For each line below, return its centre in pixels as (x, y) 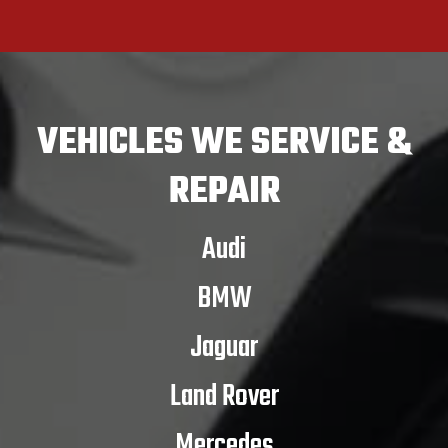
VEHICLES (113, 143)
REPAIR (224, 192)
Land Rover (224, 396)
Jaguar (224, 347)
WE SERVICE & (301, 143)
